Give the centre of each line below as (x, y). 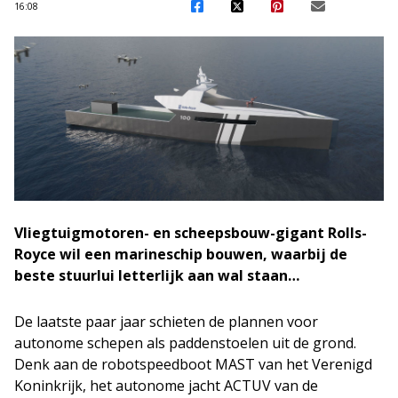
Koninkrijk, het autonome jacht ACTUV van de (166, 385)
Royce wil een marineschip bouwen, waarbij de (181, 254)
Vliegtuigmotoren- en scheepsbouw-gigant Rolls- (191, 232)
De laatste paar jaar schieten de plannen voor (166, 321)
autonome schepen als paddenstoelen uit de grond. (185, 342)
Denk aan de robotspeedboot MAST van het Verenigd (193, 364)
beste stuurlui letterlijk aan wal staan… (157, 275)
